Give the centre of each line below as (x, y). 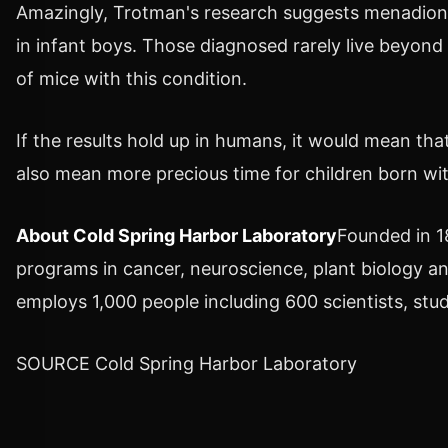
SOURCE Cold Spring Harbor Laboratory (186, 363)
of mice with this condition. (131, 79)
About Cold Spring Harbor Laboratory (176, 236)
